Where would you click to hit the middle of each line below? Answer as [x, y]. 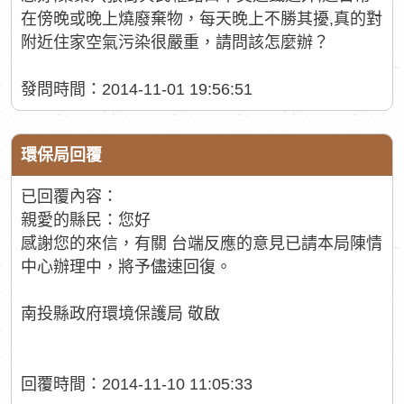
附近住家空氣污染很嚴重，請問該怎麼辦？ [175, 42]
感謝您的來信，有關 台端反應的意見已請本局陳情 [202, 243]
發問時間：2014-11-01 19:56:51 [137, 89]
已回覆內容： [69, 197]
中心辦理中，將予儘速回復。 [126, 267]
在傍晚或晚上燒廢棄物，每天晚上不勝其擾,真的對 [202, 19]
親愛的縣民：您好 [86, 220]
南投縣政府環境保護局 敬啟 [120, 314]
